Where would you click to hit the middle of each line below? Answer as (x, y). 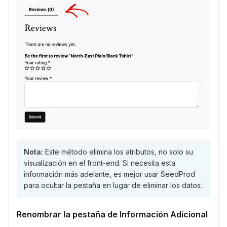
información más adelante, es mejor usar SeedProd (109, 174)
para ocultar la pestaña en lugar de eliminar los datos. (113, 185)
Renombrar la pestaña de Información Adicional (112, 215)
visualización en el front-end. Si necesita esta (100, 163)
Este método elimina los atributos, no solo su (118, 152)
